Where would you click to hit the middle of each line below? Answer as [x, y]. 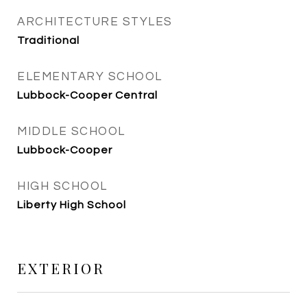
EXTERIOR [61, 268]
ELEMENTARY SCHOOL [90, 77]
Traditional [48, 40]
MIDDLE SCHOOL [71, 132]
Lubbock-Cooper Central [87, 95]
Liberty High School [72, 205]
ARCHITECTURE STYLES [95, 22]
